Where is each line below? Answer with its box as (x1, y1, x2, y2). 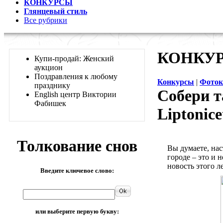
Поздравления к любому (34, 72, 117, 81)
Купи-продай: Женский (34, 54, 114, 63)
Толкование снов (16, 137, 137, 155)
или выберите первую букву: (35, 207, 119, 215)
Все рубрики (24, 16, 67, 24)
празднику (34, 81, 70, 90)
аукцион (34, 63, 63, 72)
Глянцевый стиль (24, 7, 87, 15)
